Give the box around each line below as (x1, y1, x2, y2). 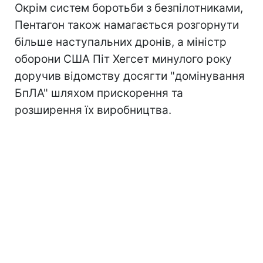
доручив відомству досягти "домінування (15, 69, 245, 83)
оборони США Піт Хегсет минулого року (15, 52, 232, 66)
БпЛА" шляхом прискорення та (15, 86, 183, 100)
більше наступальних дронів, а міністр (15, 35, 227, 49)
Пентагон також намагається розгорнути (15, 18, 239, 32)
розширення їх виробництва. (15, 103, 171, 117)
